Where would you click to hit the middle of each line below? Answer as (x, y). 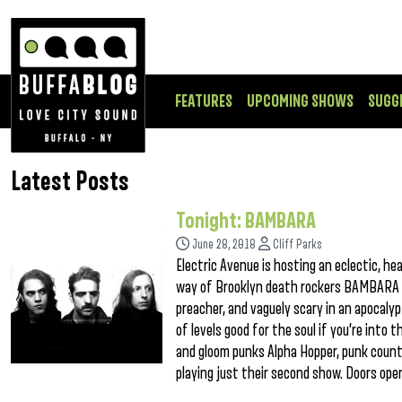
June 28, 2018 (224, 245)
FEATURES (204, 101)
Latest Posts (70, 182)
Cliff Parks (298, 245)
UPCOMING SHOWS (300, 101)
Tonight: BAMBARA (246, 221)
